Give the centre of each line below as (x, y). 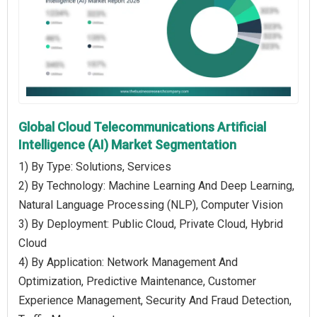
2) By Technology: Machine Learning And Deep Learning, (156, 185)
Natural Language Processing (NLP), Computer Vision (151, 204)
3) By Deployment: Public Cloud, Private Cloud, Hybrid (151, 224)
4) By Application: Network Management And (128, 262)
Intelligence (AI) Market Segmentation (127, 144)
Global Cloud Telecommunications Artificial (142, 127)
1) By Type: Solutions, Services (95, 166)
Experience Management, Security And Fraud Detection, (155, 300)
